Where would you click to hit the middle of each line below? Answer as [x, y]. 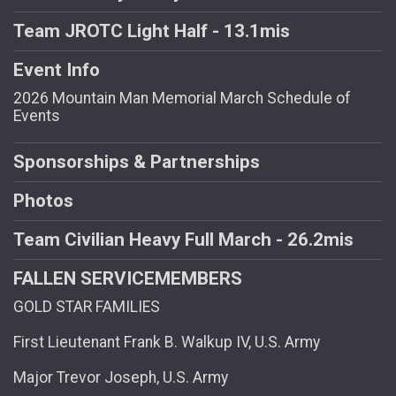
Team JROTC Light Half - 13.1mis [152, 30]
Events [37, 115]
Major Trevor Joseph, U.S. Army [121, 377]
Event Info [57, 69]
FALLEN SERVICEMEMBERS [128, 278]
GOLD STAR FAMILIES [87, 306]
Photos [43, 200]
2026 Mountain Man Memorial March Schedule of [182, 98]
